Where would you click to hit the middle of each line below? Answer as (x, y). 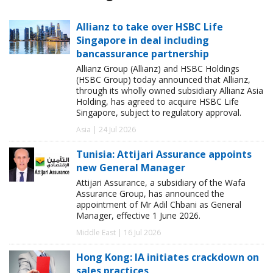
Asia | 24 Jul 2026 (106, 129)
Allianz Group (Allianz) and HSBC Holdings (158, 68)
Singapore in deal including (143, 40)
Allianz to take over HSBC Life (150, 27)
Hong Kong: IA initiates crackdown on (168, 257)
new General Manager (131, 167)
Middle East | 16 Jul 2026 (119, 232)
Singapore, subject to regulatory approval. (159, 112)
